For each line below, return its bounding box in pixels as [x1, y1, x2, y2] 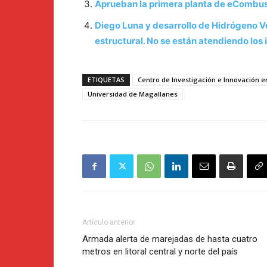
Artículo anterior [82, 218, 135, 227]
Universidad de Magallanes [88, 89, 178, 99]
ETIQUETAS [88, 75, 125, 85]
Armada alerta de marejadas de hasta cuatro [82, 234, 257, 245]
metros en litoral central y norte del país [82, 246, 238, 257]
